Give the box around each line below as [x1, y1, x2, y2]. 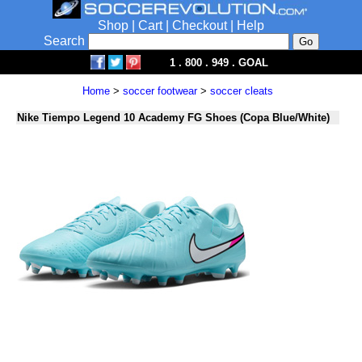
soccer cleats [209, 85, 273, 97]
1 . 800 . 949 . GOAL [170, 57, 268, 69]
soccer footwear [122, 85, 197, 97]
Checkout [172, 19, 227, 32]
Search [43, 34, 88, 48]
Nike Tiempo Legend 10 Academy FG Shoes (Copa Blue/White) [16, 112, 330, 124]
